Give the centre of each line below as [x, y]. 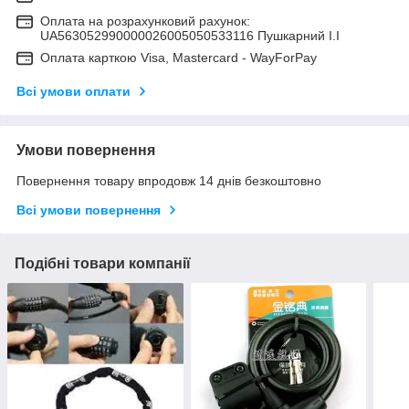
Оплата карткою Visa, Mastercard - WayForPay [178, 57]
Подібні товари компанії [103, 263]
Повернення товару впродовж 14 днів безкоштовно [169, 180]
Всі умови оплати [73, 91]
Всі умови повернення [89, 210]
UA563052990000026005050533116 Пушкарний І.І [190, 35]
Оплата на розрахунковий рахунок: [145, 21]
